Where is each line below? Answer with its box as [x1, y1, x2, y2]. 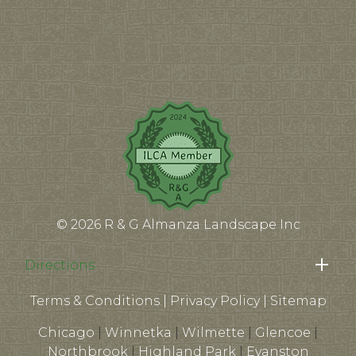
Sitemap [269, 293, 327, 309]
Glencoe [255, 325, 311, 341]
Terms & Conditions [29, 293, 160, 309]
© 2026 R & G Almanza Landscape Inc [56, 217, 300, 233]
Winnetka [105, 325, 172, 341]
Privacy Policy [169, 293, 260, 309]
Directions [25, 257, 95, 273]
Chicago [38, 325, 95, 341]
